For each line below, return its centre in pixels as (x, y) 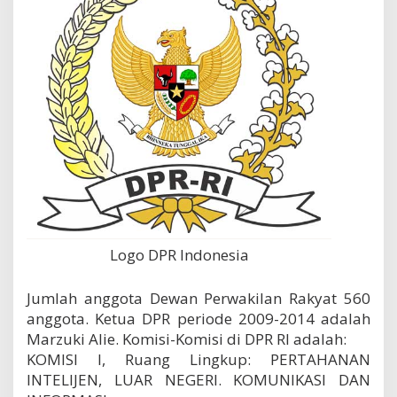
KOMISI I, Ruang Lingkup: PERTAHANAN (198, 360)
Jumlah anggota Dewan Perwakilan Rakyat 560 (198, 299)
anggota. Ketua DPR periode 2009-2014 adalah (198, 319)
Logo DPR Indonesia (179, 255)
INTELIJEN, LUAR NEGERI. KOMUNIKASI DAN (198, 380)
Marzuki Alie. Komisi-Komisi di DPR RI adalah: (187, 339)
